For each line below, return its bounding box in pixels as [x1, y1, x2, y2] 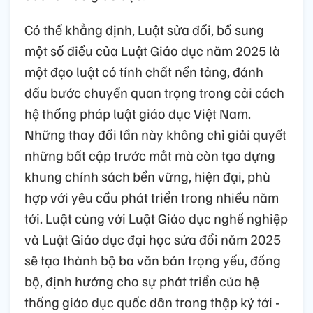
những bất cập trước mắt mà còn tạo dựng [24, 145, 275, 164]
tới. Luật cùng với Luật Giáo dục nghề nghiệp [24, 208, 288, 227]
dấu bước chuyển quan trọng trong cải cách [24, 82, 284, 101]
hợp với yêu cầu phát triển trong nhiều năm [24, 187, 279, 206]
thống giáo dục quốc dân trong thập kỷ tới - [24, 292, 279, 311]
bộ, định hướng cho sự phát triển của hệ [24, 271, 259, 290]
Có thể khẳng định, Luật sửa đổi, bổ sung [24, 20, 264, 38]
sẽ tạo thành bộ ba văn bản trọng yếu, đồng [24, 250, 281, 269]
